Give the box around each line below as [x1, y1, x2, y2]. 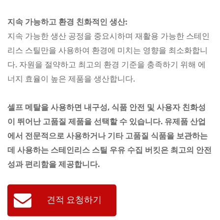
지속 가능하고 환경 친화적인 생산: [7, 17, 128, 27]
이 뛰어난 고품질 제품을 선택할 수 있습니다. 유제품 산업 [7, 117, 206, 126]
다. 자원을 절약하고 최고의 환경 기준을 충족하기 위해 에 [7, 60, 206, 69]
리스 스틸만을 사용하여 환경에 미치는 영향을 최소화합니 [7, 46, 208, 55]
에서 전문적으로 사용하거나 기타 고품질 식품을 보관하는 [7, 131, 208, 140]
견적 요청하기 [47, 194, 102, 205]
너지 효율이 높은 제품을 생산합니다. [7, 74, 135, 83]
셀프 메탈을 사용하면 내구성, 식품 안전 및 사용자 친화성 [7, 103, 206, 112]
